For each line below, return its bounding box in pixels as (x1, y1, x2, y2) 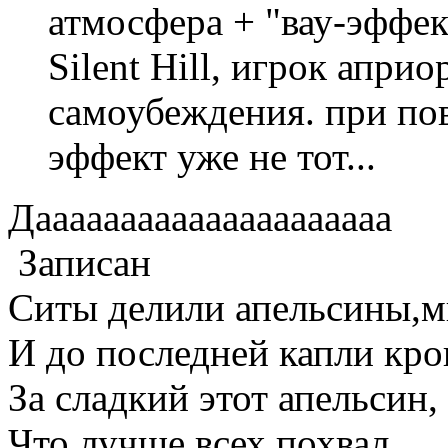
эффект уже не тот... (48, 134, 376, 178)
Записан (8, 240, 151, 284)
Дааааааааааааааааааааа (8, 195, 392, 239)
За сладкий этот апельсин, (8, 375, 438, 419)
